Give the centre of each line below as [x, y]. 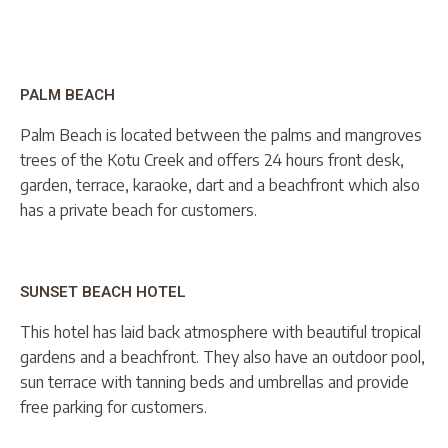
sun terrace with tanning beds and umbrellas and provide [214, 381]
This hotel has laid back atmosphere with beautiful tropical [220, 331]
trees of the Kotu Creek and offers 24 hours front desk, [212, 159]
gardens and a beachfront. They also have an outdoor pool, [222, 356]
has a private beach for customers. [138, 209]
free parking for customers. [113, 406]
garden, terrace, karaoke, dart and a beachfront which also [220, 184]
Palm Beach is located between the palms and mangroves [221, 134]
